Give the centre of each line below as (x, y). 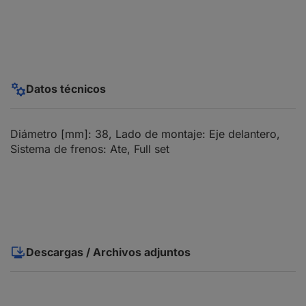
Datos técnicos (66, 89)
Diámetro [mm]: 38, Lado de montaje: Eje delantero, (145, 134)
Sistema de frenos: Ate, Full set (90, 149)
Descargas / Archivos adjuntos (108, 252)
